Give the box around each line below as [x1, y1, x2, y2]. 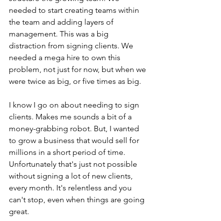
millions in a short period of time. [9, 147, 127, 157]
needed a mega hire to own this [9, 53, 122, 63]
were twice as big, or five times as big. [9, 76, 141, 86]
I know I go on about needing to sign [9, 100, 141, 110]
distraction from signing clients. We [9, 41, 135, 51]
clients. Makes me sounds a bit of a [9, 112, 134, 122]
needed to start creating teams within [9, 5, 141, 15]
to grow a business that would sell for [9, 136, 141, 146]
